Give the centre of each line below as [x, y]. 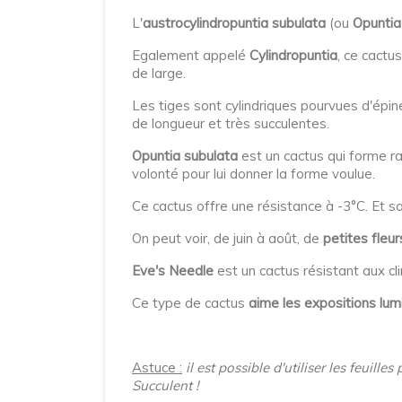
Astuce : [157, 367]
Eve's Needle [173, 271]
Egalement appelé [191, 55]
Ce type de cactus [190, 303]
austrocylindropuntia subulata [234, 23]
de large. [159, 73]
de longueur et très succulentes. [231, 123]
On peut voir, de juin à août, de [227, 238]
